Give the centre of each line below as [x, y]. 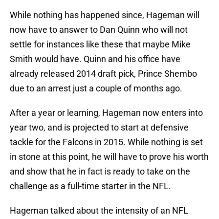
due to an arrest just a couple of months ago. [96, 88]
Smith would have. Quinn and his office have [95, 59]
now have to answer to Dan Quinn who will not [99, 30]
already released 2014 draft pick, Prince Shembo [103, 74]
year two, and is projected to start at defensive [99, 128]
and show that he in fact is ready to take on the [100, 172]
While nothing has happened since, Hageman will [105, 15]
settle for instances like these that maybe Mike [100, 44]
